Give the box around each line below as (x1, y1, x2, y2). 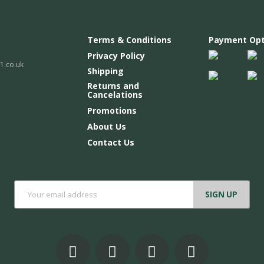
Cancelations (87, 89, 143, 101)
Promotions (87, 105, 137, 116)
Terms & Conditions (87, 34, 171, 45)
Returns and (87, 80, 139, 92)
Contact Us (87, 136, 134, 148)
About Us (87, 120, 126, 132)
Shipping (87, 65, 124, 77)
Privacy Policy (87, 49, 145, 61)
